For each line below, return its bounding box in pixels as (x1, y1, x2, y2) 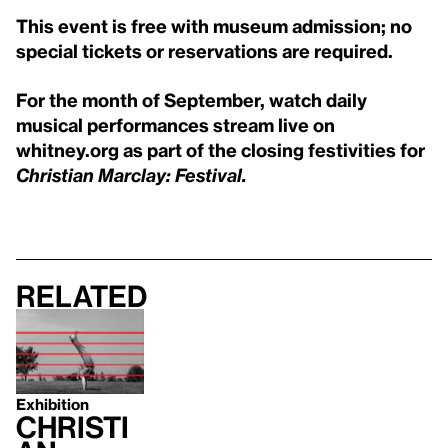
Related (16, 279, 147, 314)
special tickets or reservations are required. (16, 40, 393, 62)
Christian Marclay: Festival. (16, 164, 247, 186)
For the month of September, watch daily (16, 89, 367, 111)
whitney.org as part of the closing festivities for (16, 139, 425, 161)
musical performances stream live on (16, 114, 335, 136)
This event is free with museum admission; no (16, 15, 412, 37)
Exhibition (16, 395, 89, 414)
